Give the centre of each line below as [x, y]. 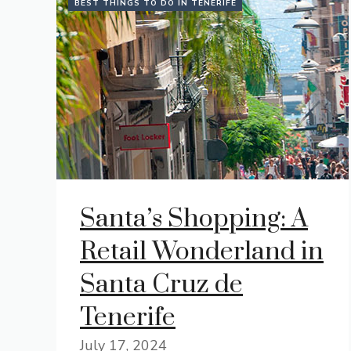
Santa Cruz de [161, 285]
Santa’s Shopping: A [194, 219]
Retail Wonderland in [202, 252]
